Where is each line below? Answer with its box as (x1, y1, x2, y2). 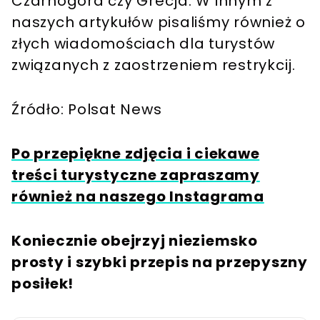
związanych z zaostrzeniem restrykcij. (11, 55, 296, 76)
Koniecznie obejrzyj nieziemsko (11, 231, 258, 251)
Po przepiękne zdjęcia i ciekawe (11, 144, 260, 164)
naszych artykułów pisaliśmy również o (11, 12, 306, 33)
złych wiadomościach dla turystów (11, 34, 275, 54)
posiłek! (11, 274, 74, 294)
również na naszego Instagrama (11, 186, 264, 207)
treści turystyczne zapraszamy (11, 165, 260, 186)
